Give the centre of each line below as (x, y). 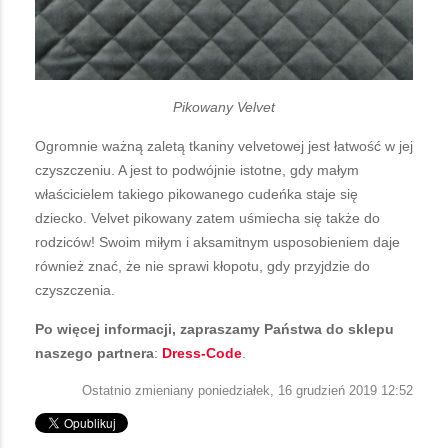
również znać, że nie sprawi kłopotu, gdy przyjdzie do (202, 266)
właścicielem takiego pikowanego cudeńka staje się (196, 194)
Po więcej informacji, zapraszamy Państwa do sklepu (214, 329)
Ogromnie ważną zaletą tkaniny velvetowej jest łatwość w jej (224, 146)
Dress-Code (202, 353)
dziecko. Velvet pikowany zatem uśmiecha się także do (207, 218)
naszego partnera (94, 353)
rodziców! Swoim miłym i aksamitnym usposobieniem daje (217, 242)
